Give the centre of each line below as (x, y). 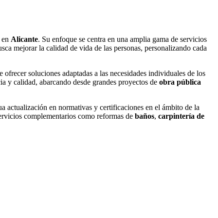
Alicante (24, 39)
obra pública (180, 82)
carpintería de (181, 116)
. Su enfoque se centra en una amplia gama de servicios (122, 39)
